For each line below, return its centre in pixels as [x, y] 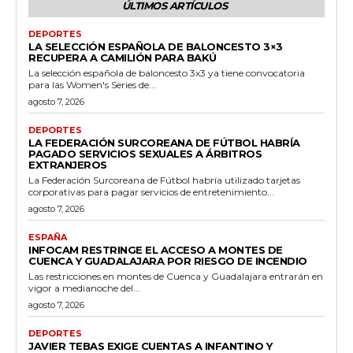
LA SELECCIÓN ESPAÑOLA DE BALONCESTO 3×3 [156, 46]
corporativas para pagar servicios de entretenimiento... [151, 191]
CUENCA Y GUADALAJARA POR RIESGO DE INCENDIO [168, 260]
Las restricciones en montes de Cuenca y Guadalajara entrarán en [176, 276]
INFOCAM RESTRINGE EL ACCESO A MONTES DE [156, 249]
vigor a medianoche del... [84, 288]
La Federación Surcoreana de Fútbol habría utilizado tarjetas [164, 180]
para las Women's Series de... [92, 84]
